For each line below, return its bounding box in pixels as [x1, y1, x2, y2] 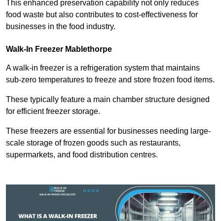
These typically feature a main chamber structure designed [6, 95, 210, 104]
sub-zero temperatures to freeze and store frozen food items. [6, 75, 215, 84]
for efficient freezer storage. [6, 107, 100, 116]
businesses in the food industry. [6, 22, 115, 31]
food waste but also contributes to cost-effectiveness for [6, 10, 198, 19]
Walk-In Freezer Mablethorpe [6, 45, 112, 54]
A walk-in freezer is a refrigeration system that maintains [6, 64, 200, 73]
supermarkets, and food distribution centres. [6, 150, 160, 159]
